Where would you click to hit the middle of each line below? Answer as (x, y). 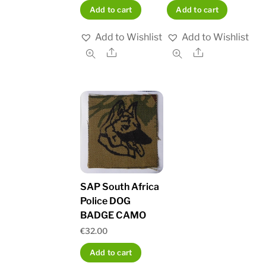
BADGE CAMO (113, 216)
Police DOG (106, 201)
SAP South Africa (120, 187)
